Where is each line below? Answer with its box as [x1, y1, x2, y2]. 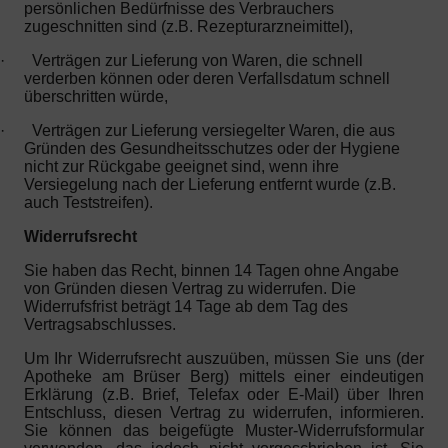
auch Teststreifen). [24, 193, 153, 211]
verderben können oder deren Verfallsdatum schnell [24, 69, 390, 87]
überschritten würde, [24, 87, 168, 105]
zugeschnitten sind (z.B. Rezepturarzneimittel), [24, 17, 353, 35]
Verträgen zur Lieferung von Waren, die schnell [32, 51, 363, 69]
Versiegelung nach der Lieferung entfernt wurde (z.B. [24, 175, 396, 193]
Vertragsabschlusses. [24, 315, 176, 333]
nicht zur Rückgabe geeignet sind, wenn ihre [24, 157, 339, 175]
